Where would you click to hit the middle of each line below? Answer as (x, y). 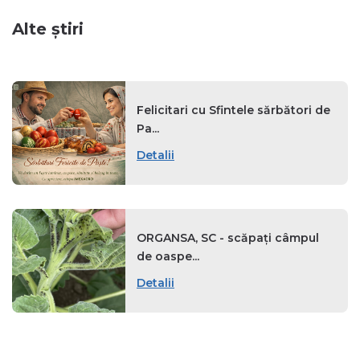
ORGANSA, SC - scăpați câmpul (228, 238)
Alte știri (48, 29)
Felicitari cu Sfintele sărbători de (233, 110)
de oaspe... (168, 257)
